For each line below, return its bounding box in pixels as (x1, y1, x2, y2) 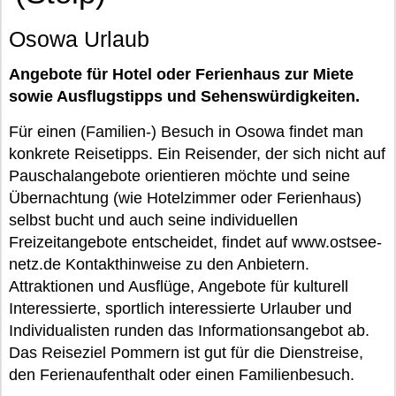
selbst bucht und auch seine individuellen (9, 211, 298, 229)
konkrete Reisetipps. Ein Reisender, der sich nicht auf (9, 145, 385, 163)
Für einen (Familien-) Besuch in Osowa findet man (9, 123, 363, 141)
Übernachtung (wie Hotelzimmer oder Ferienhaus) (9, 189, 362, 207)
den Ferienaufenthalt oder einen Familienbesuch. (9, 366, 354, 384)
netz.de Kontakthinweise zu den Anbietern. (9, 255, 309, 273)
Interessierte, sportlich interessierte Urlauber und (9, 300, 352, 317)
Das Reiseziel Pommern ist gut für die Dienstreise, (9, 344, 363, 362)
